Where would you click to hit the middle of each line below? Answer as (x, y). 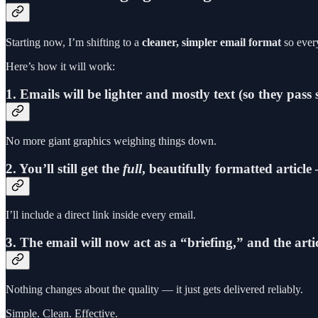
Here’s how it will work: (60, 67)
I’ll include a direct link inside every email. (101, 215)
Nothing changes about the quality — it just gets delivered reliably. (154, 289)
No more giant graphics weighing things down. (111, 141)
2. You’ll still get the (64, 168)
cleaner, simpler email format (212, 43)
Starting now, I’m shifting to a (74, 43)
